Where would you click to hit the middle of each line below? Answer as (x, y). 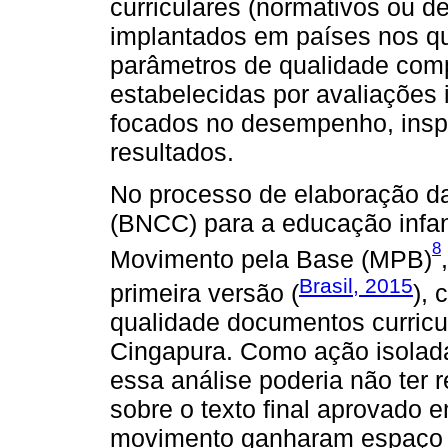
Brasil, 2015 (356, 286)
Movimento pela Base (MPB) (271, 259)
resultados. (172, 151)
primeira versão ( (204, 293)
